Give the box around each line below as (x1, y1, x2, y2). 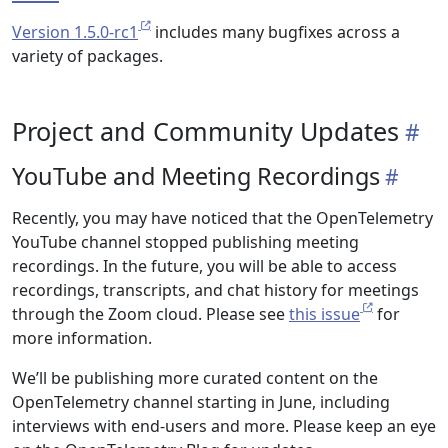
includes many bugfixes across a (151, 21, 400, 43)
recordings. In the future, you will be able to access (12, 255, 397, 277)
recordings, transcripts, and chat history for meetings (12, 279, 419, 301)
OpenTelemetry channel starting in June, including (12, 391, 390, 413)
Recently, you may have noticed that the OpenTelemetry (12, 207, 433, 229)
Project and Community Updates (12, 114, 399, 148)
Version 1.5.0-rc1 (12, 21, 138, 43)
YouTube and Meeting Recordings (12, 160, 380, 192)
